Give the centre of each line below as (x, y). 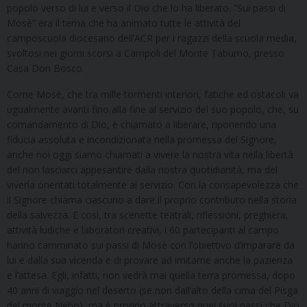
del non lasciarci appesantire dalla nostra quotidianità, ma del (142, 169)
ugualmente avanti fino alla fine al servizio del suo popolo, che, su (153, 109)
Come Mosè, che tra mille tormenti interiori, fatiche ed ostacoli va (153, 94)
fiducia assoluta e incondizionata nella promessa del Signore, (142, 139)
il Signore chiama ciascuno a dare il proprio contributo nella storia (152, 199)
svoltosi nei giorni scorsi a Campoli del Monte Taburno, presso (146, 53)
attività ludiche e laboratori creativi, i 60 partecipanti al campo (143, 230)
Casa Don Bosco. (46, 68)
